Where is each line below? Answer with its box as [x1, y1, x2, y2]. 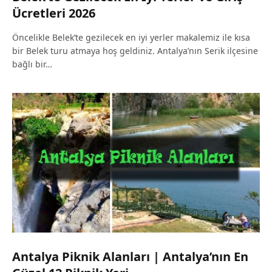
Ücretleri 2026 [12, 5, 95, 22]
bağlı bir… [12, 58, 52, 70]
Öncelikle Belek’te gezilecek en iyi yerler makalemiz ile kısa [12, 32, 250, 44]
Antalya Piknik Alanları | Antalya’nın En [12, 248, 248, 265]
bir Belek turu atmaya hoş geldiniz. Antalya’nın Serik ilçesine [12, 45, 258, 57]
